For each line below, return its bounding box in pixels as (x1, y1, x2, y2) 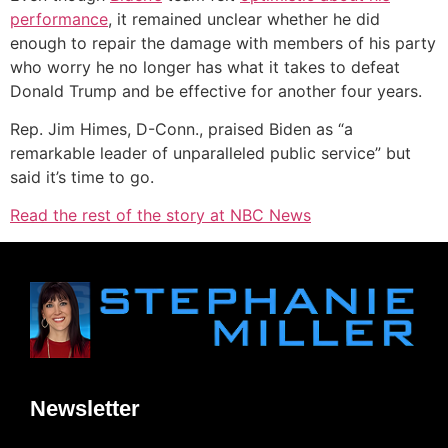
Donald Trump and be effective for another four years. (10, 80, 422, 101)
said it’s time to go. (10, 167, 154, 188)
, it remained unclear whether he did (108, 8, 380, 29)
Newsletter (30, 396, 140, 422)
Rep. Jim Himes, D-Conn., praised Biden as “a (10, 119, 353, 140)
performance (10, 8, 108, 29)
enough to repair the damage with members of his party (10, 32, 436, 53)
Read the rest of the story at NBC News (10, 205, 311, 226)
